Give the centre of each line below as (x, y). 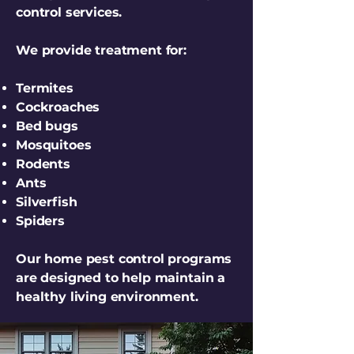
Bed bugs (47, 126)
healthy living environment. (107, 297)
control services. (69, 12)
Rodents (43, 164)
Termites (45, 88)
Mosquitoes (54, 145)
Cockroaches (58, 107)
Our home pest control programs (124, 259)
